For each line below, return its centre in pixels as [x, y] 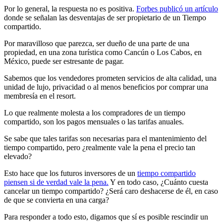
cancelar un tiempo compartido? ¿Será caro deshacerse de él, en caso [111, 191]
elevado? [18, 156]
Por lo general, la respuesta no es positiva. [70, 8]
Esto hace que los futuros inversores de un [71, 173]
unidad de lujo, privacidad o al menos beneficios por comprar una [106, 87]
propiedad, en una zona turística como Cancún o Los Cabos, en [103, 52]
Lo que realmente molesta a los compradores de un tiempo [95, 112]
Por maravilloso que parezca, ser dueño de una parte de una [97, 43]
